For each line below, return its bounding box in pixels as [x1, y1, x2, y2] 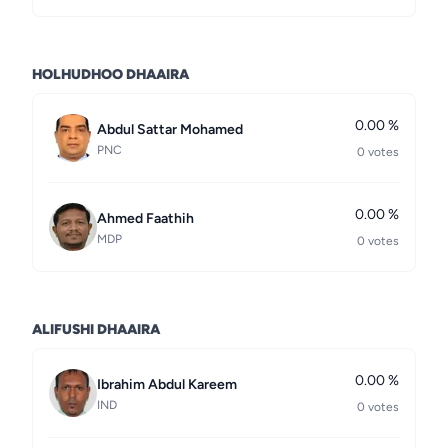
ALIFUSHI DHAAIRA [32, 321, 160, 338]
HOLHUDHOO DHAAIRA [32, 66, 189, 83]
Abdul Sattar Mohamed [97, 121, 243, 138]
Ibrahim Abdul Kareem [97, 376, 237, 393]
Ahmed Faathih [97, 210, 194, 227]
